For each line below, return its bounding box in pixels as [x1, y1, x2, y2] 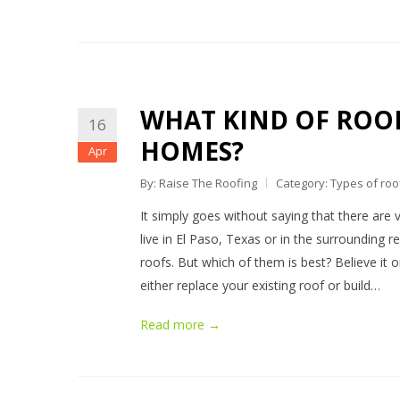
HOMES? [140, 134, 244, 168]
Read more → [140, 316, 221, 333]
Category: [276, 175, 330, 191]
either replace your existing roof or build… [140, 277, 380, 294]
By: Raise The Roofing [140, 175, 257, 191]
